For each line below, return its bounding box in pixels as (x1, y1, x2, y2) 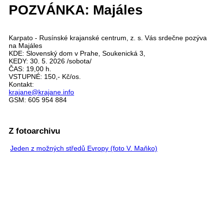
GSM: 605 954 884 (9, 95, 67, 104)
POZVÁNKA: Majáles (9, 2, 143, 17)
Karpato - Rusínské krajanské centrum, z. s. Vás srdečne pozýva (9, 33, 207, 42)
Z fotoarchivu (9, 126, 60, 136)
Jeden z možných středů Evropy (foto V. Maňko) (10, 144, 157, 153)
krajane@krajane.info (9, 88, 74, 96)
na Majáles (9, 41, 42, 49)
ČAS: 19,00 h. (9, 64, 51, 73)
